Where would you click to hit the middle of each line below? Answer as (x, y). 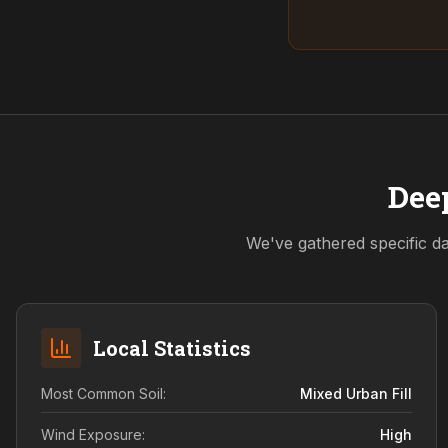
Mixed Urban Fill (356, 393)
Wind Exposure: (93, 434)
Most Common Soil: (103, 393)
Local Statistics (172, 348)
